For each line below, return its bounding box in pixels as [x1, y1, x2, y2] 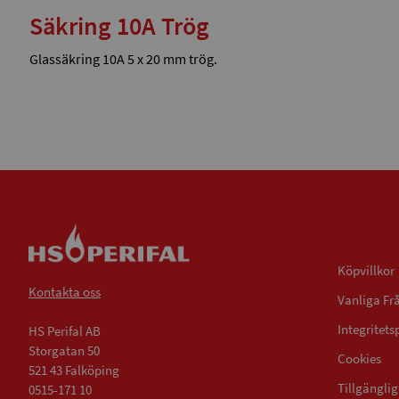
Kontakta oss [28, 283, 101, 301]
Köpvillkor [338, 262, 395, 280]
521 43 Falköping [28, 362, 119, 379]
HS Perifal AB [28, 322, 101, 340]
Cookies [338, 350, 381, 368]
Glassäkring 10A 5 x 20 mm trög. [29, 50, 217, 68]
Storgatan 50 [28, 342, 100, 360]
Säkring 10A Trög [29, 10, 209, 42]
